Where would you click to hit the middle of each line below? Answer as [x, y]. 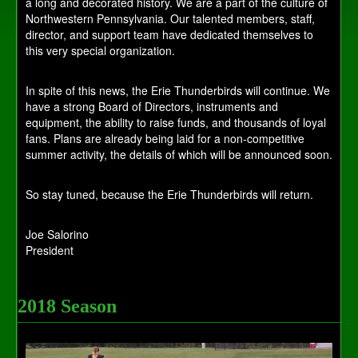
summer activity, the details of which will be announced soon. [179, 154]
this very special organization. [100, 50]
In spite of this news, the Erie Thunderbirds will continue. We [178, 90]
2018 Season [67, 306]
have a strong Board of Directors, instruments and [152, 106]
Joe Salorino [57, 234]
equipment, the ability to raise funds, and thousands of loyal [176, 122]
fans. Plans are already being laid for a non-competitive [165, 138]
